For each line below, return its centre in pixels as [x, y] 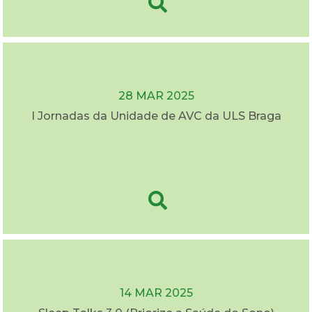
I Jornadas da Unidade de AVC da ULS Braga [156, 116]
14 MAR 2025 [156, 293]
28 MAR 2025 [156, 96]
